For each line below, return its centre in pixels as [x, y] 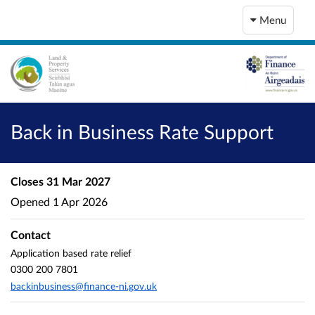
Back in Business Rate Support [142, 132]
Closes [27, 181]
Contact [31, 235]
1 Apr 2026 [79, 201]
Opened [30, 201]
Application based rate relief [71, 252]
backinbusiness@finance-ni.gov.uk [84, 285]
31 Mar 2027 [77, 181]
